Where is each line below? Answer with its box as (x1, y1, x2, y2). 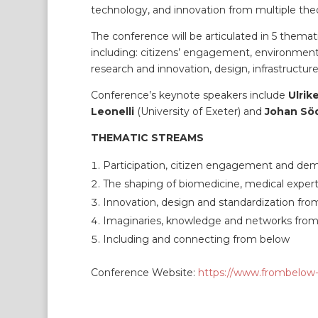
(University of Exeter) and (136, 105, 265, 118)
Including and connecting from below (102, 233, 290, 246)
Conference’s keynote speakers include (90, 89, 288, 102)
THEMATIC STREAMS (90, 131, 204, 144)
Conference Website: (90, 266, 198, 279)
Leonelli (90, 105, 137, 118)
